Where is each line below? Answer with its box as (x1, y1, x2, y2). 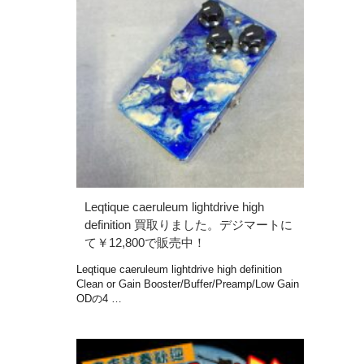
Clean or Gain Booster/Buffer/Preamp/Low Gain (76, 277, 299, 290)
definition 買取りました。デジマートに (84, 217, 292, 232)
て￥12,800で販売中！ (84, 235, 206, 249)
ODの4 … (76, 292, 122, 305)
